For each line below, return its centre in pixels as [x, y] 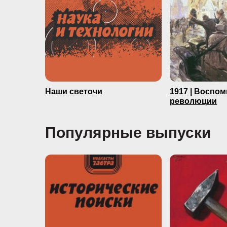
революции [193, 101]
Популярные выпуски [128, 133]
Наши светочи [73, 92]
